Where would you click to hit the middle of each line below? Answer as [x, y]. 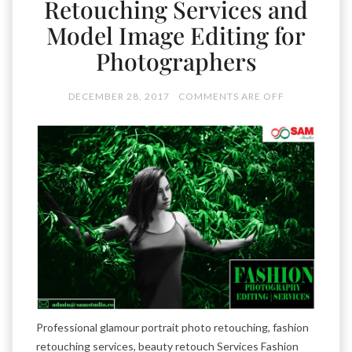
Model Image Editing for [176, 35]
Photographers [176, 61]
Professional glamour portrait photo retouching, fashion [172, 328]
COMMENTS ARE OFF [231, 96]
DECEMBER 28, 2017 [119, 96]
